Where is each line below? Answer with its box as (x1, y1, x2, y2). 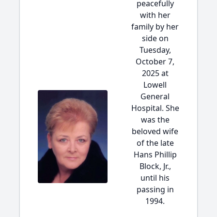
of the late (136, 138, 174, 148)
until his (140, 172, 170, 183)
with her (139, 10, 170, 20)
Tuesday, (139, 45, 171, 55)
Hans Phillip (133, 149, 177, 160)
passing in (136, 184, 174, 195)
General (140, 91, 170, 102)
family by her (131, 21, 179, 32)
